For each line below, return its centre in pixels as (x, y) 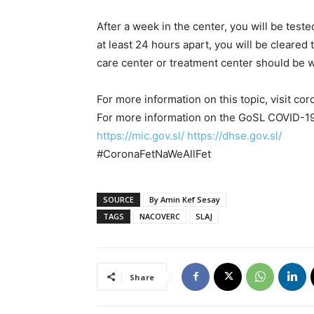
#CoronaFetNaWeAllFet (154, 153)
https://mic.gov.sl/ (141, 135)
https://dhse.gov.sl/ (234, 135)
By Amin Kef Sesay (185, 199)
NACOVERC (160, 216)
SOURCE (118, 199)
